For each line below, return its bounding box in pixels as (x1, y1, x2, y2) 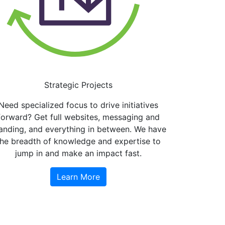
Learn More (57, 171, 100, 182)
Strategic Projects (44, 79, 113, 90)
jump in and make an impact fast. (15, 148, 142, 158)
